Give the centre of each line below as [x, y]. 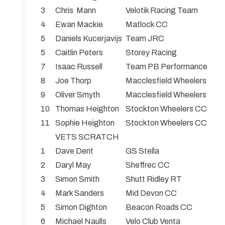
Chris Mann [76, 11]
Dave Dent [74, 151]
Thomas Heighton [87, 109]
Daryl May [73, 165]
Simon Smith [77, 179]
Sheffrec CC [148, 165]
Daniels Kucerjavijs [89, 39]
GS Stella [142, 151]
